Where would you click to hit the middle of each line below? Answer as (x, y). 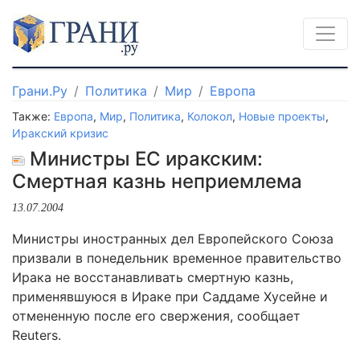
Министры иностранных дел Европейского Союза (173, 239)
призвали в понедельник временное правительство (177, 258)
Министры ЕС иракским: (144, 159)
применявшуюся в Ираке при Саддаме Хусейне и (170, 297)
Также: (33, 116)
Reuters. (37, 335)
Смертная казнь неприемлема (157, 181)
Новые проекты (282, 116)
